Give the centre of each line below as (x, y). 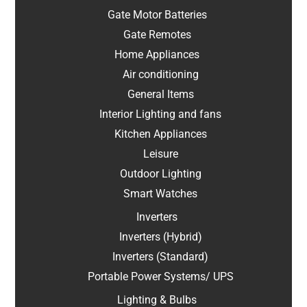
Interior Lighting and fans (160, 114)
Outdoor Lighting (160, 174)
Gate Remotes (157, 35)
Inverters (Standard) (160, 257)
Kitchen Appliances (160, 134)
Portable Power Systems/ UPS (160, 277)
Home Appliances (157, 55)
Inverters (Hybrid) (160, 237)
